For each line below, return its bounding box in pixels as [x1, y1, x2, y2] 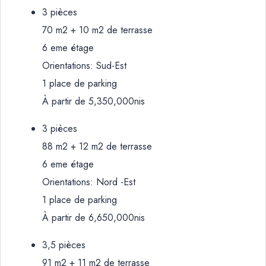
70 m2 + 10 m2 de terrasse [42, 23, 153, 37]
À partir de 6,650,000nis [42, 211, 145, 224]
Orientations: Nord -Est [42, 175, 135, 189]
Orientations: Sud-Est [42, 59, 126, 72]
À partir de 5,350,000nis [42, 94, 145, 108]
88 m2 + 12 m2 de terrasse [42, 140, 152, 153]
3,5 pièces [42, 238, 85, 252]
